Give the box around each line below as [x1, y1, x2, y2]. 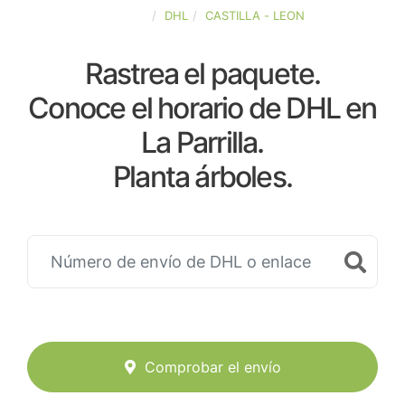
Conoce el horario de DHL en [28, 90, 377, 126]
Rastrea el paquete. [84, 56, 321, 91]
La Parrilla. [141, 125, 264, 160]
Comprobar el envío [144, 358, 281, 377]
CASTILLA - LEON [204, 8, 305, 23]
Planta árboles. [113, 159, 292, 194]
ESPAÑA [100, 8, 147, 23]
